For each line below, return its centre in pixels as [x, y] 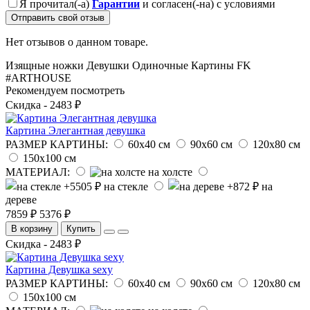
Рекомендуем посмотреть [65, 90]
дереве [21, 199]
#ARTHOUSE [38, 77]
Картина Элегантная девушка [75, 130]
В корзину [32, 228]
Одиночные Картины [183, 65]
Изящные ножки [45, 65]
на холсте [170, 172]
